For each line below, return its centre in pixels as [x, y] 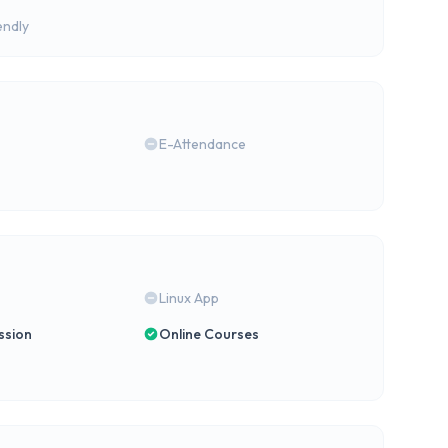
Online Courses [209, 334]
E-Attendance [203, 144]
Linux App [189, 298]
